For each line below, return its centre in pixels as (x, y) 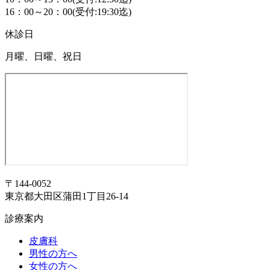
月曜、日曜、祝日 (43, 56)
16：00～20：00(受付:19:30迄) (68, 11)
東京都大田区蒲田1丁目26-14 (67, 196)
